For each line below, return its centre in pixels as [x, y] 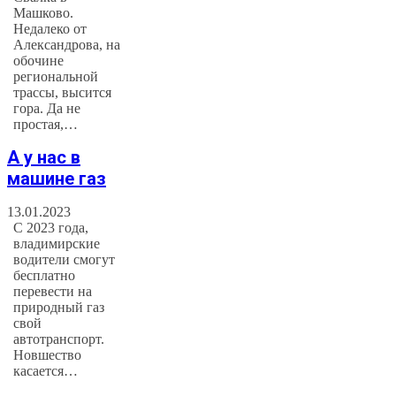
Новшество [48, 354]
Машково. [44, 12]
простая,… [46, 124]
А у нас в [44, 158]
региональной [56, 76]
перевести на [53, 291]
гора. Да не [47, 108]
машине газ [57, 179]
